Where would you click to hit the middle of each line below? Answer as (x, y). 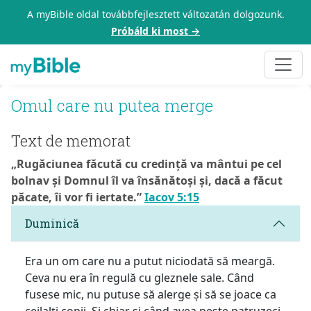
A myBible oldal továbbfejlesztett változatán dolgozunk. (155, 14)
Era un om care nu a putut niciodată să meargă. (150, 261)
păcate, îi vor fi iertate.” (78, 197)
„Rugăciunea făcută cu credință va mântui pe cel (146, 163)
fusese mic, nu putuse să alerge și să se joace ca (151, 294)
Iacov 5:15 (172, 197)
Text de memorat (71, 140)
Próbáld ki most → (155, 31)
